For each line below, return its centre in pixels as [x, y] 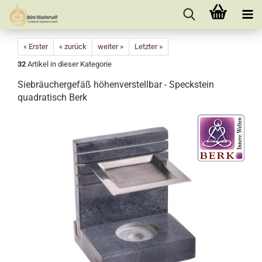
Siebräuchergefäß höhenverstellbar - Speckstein [116, 85]
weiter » [111, 46]
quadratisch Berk [52, 97]
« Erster [36, 46]
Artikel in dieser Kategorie [69, 64]
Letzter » [149, 46]
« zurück [73, 46]
